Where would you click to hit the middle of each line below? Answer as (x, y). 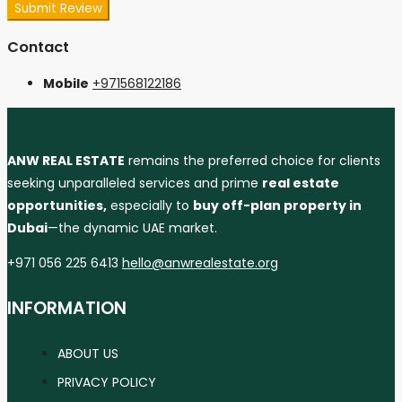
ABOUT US (88, 353)
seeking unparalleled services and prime (135, 184)
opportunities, (57, 206)
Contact (38, 47)
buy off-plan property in (277, 206)
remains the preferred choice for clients (253, 161)
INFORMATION (67, 309)
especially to (150, 206)
